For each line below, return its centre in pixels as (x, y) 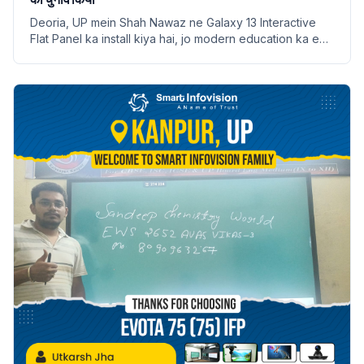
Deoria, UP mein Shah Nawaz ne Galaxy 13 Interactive (173, 22)
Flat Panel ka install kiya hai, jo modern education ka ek (178, 38)
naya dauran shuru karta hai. (105, 54)
